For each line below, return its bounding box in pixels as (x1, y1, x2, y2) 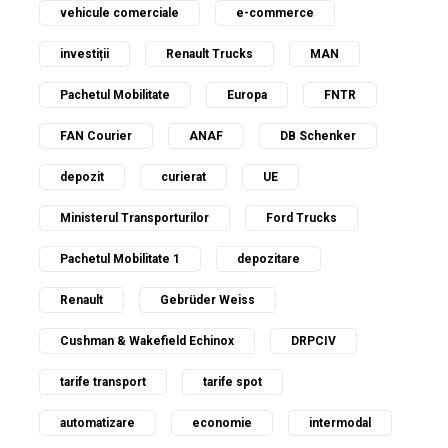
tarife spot (203, 374, 262, 389)
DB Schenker (280, 128, 356, 143)
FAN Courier (60, 128, 132, 143)
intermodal (309, 415, 371, 430)
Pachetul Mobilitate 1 (60, 251, 180, 266)
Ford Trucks (266, 210, 337, 225)
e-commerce (236, 5, 314, 20)
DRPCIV (291, 333, 336, 348)
